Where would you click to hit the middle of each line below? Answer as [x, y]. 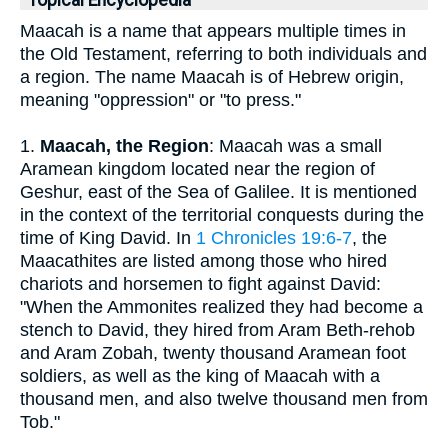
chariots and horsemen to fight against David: [200, 284]
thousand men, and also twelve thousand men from [224, 399]
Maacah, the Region [124, 146]
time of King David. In [108, 238]
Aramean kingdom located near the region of [197, 169]
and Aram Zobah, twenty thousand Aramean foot [213, 353]
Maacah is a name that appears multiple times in [213, 31]
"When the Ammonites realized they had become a [221, 307]
